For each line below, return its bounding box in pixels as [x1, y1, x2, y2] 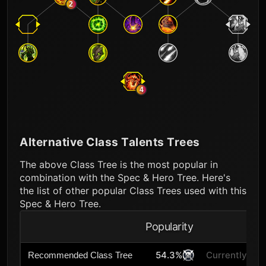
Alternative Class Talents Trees [20, 135, 200, 149]
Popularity [145, 220, 193, 233]
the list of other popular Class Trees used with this [20, 185, 246, 197]
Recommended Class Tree [28, 250, 132, 260]
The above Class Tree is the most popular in [20, 159, 218, 170]
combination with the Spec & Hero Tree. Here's [20, 172, 230, 183]
